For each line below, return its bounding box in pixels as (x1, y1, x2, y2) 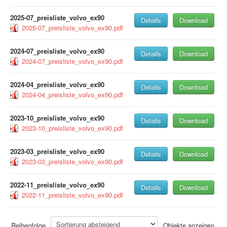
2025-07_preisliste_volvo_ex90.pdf (22, 23, 123, 33)
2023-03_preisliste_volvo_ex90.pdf (22, 157, 123, 167)
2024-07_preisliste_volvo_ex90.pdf (22, 56, 123, 66)
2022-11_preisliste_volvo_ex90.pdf (22, 190, 123, 200)
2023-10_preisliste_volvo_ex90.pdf (22, 123, 123, 133)
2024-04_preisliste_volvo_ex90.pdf (22, 90, 123, 100)
